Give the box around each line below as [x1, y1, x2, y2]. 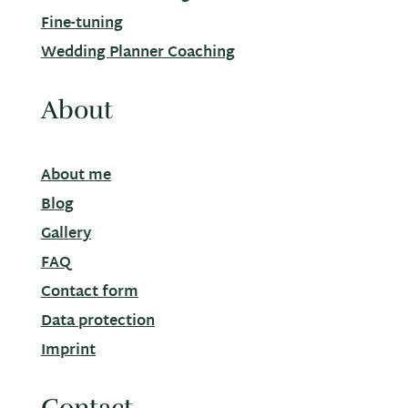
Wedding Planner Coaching [40, 39, 235, 66]
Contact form [40, 279, 138, 306]
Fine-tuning [40, 10, 123, 37]
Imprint [40, 337, 96, 364]
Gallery [40, 220, 91, 248]
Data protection [40, 308, 155, 335]
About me [40, 162, 111, 189]
